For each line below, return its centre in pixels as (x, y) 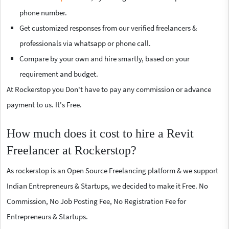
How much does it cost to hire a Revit (100, 133)
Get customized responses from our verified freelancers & (108, 28)
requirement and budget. (59, 74)
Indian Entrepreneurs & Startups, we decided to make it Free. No (107, 186)
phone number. (43, 12)
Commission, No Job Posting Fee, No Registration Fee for (96, 201)
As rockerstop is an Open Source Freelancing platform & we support (112, 170)
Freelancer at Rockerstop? (72, 150)
